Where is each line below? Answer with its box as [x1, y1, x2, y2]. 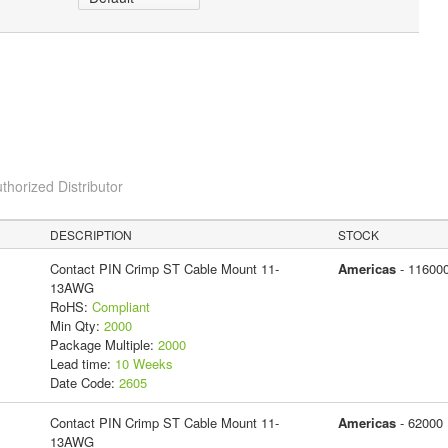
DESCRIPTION [50, 225, 133, 243]
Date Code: [49, 372, 119, 392]
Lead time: [49, 353, 115, 373]
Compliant [91, 296, 150, 316]
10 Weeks [114, 353, 173, 373]
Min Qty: [49, 315, 104, 335]
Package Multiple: [49, 334, 158, 354]
